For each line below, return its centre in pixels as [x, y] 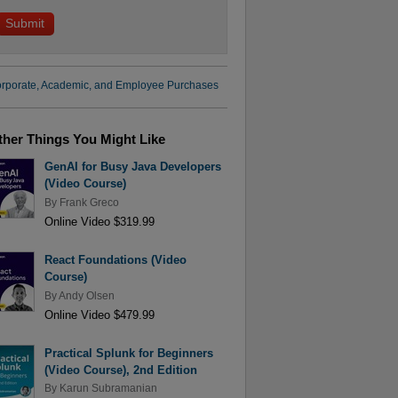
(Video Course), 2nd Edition [120, 370]
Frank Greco [89, 202]
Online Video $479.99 [99, 314]
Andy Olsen [86, 295]
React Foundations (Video [115, 260]
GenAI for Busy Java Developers [132, 167]
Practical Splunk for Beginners [128, 354]
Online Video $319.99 [99, 221]
